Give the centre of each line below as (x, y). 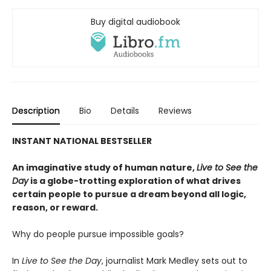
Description (36, 110)
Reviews (175, 110)
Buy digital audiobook (135, 22)
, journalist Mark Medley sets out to (175, 260)
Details (125, 110)
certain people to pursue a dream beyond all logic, (129, 194)
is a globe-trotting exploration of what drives (135, 181)
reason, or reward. (55, 207)
